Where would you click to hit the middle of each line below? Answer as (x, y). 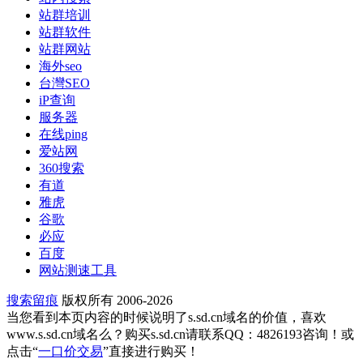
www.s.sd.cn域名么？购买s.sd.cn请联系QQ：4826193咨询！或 (180, 334)
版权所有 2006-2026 (115, 300)
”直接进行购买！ (151, 351)
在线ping (63, 134)
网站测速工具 (78, 270)
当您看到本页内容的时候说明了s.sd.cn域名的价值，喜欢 (167, 317)
